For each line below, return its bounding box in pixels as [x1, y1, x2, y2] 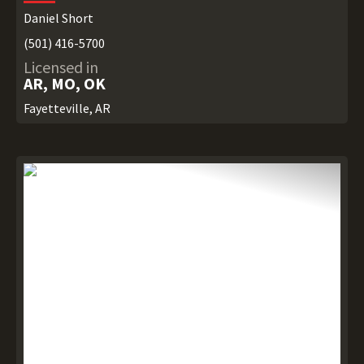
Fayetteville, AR [23, 100, 110, 117]
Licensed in [23, 57, 98, 78]
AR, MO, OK [23, 73, 106, 94]
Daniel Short [23, 10, 93, 27]
